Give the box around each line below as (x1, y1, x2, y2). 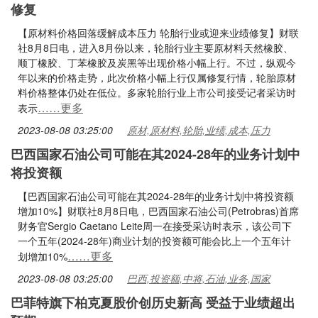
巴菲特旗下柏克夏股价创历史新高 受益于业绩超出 (11, 293, 295, 312)
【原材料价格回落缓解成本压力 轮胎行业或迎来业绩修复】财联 (18, 26, 299, 40)
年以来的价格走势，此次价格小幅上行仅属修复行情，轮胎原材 (18, 70, 296, 84)
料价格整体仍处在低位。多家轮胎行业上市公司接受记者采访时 (18, 85, 296, 99)
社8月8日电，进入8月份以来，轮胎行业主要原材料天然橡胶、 (18, 40, 293, 55)
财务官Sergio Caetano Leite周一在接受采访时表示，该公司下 (18, 219, 292, 233)
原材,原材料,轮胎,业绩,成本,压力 (127, 123, 270, 137)
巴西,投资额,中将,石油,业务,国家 (127, 271, 270, 285)
